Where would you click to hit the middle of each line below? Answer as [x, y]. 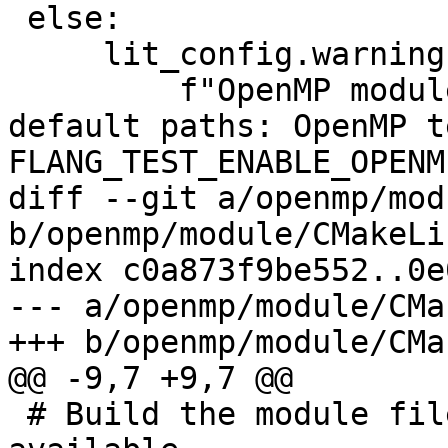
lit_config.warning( [55, 54]
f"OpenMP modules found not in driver [93, 90]
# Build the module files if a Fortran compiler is [17, 414]
